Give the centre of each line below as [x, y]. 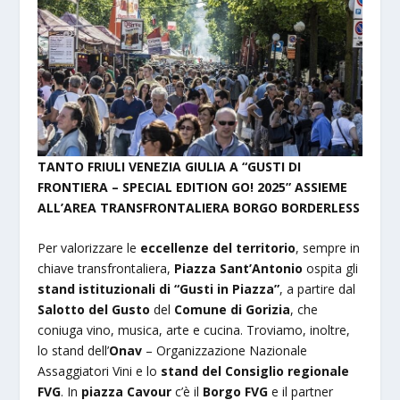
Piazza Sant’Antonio [239, 269]
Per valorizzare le [89, 248]
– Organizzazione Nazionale [227, 351]
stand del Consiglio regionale [255, 371]
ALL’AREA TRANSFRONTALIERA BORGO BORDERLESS [199, 208]
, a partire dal [318, 289]
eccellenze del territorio [218, 248]
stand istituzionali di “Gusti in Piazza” [159, 289]
